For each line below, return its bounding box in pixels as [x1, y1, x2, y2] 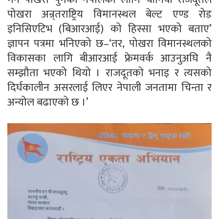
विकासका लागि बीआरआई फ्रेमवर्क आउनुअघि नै [7, 49, 212, 67]
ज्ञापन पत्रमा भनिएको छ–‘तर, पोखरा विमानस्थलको [7, 34, 212, 53]
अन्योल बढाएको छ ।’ [7, 93, 88, 111]
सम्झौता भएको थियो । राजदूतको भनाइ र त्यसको [7, 64, 212, 82]
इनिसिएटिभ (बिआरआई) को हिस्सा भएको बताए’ [7, 20, 212, 38]
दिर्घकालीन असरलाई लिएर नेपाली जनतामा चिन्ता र [7, 78, 212, 97]
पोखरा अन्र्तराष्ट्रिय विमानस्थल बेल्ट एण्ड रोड [7, 5, 212, 23]
